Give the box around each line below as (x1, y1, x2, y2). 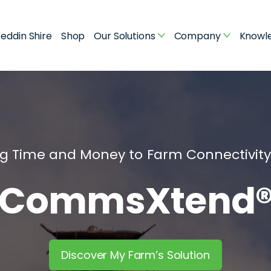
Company (174, 29, 221, 43)
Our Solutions (94, 29, 155, 43)
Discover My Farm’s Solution (61, 247, 210, 263)
